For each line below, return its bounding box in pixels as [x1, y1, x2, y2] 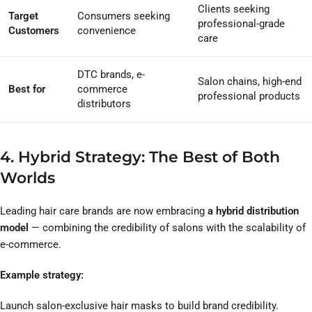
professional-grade [198, 17, 285, 31]
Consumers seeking [77, 10, 170, 23]
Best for [8, 83, 45, 96]
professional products [198, 90, 300, 103]
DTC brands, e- [77, 68, 145, 81]
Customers [8, 24, 59, 38]
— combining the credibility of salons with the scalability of [29, 221, 306, 235]
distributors [77, 97, 131, 111]
